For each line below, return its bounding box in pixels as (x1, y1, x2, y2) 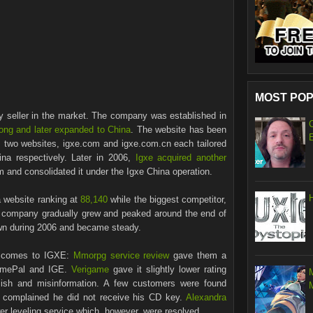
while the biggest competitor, (108, 194, 227, 205)
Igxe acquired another (135, 152, 227, 163)
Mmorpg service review (73, 250, 170, 261)
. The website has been (131, 124, 226, 135)
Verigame (71, 264, 109, 275)
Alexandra (186, 292, 227, 303)
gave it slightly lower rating (109, 264, 226, 275)
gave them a (169, 250, 227, 261)
